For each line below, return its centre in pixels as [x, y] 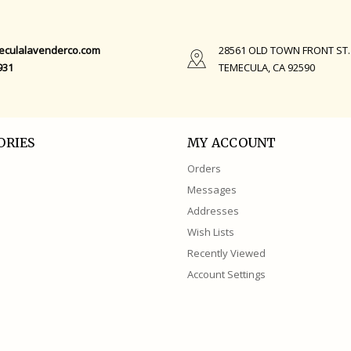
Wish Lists [211, 232]
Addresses [213, 210]
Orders [204, 168]
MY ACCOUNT [232, 142]
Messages [212, 189]
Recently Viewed [226, 253]
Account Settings [226, 274]
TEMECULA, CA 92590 [267, 67]
